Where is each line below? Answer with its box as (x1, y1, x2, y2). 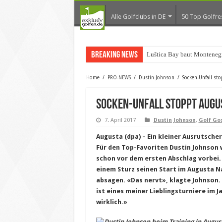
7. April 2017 (104, 117, 136, 123)
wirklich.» (96, 198, 127, 206)
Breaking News (91, 51, 138, 60)
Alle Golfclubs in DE (111, 13, 166, 20)
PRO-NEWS (107, 75, 131, 80)
